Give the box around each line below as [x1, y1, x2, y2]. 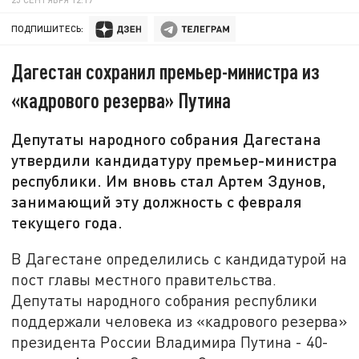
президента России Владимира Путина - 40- [11, 332, 329, 351]
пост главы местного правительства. [11, 269, 277, 288]
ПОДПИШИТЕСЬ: [11, 23, 84, 34]
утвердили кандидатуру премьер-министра [11, 150, 338, 170]
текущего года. [11, 212, 123, 232]
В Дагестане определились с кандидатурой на [11, 248, 348, 268]
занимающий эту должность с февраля [11, 192, 303, 212]
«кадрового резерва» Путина [11, 87, 232, 113]
